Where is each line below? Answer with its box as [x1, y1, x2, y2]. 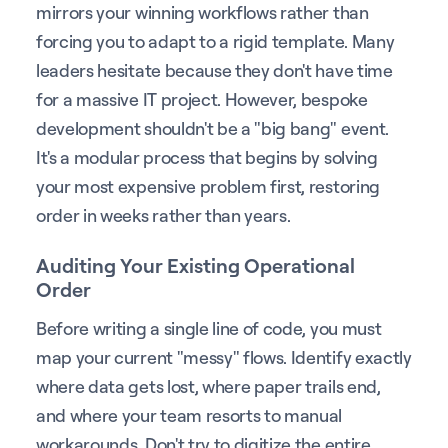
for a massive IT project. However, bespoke [36, 87, 368, 110]
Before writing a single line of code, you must [36, 316, 382, 339]
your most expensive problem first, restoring [36, 174, 380, 197]
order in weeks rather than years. [36, 203, 291, 226]
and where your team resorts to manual [36, 403, 343, 426]
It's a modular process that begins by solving [36, 145, 378, 168]
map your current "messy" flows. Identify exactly [36, 345, 412, 368]
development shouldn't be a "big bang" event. [36, 116, 389, 139]
